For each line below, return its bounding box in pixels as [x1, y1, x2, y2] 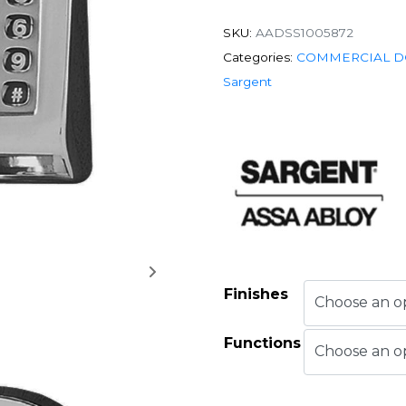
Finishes [224, 285, 288, 303]
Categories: [223, 50, 293, 64]
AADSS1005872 [256, 25, 353, 40]
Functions [224, 333, 301, 352]
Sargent [223, 74, 272, 89]
